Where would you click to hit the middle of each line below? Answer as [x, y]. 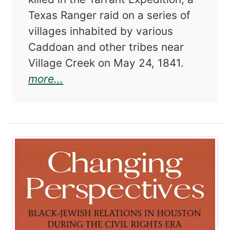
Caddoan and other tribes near [106, 47]
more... [46, 79]
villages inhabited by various [101, 31]
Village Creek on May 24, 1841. [106, 63]
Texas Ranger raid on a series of [110, 15]
